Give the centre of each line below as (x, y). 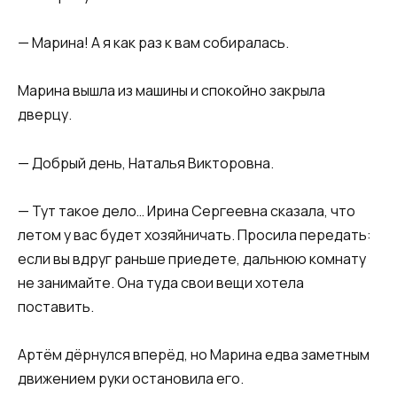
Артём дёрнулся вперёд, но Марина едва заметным (194, 354)
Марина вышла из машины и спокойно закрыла (171, 91)
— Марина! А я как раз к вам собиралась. (153, 43)
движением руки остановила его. (131, 378)
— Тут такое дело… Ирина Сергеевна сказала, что (187, 210)
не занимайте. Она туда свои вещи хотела (161, 282)
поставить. (56, 306)
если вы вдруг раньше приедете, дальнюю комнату (192, 258)
